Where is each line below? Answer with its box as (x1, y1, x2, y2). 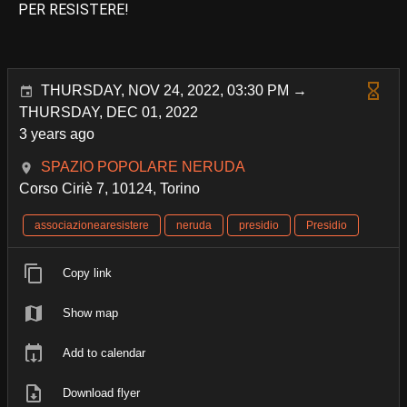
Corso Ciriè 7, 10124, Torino (19, 180, 200, 196)
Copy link (63, 265, 112, 280)
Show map (63, 305, 118, 320)
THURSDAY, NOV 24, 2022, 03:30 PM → (41, 82, 307, 98)
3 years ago (19, 125, 94, 142)
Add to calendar (63, 345, 145, 360)
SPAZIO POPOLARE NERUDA (41, 158, 245, 174)
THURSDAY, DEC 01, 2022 (19, 104, 198, 120)
